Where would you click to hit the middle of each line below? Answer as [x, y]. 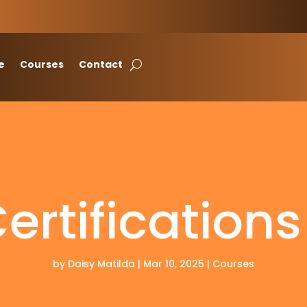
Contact [101, 64]
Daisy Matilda [101, 264]
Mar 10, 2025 [174, 264]
